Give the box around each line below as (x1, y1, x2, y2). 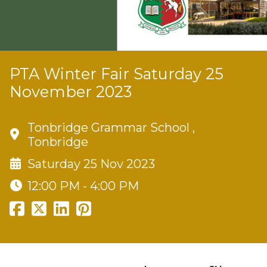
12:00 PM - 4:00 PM (27, 178, 139, 193)
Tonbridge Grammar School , (27, 120, 195, 135)
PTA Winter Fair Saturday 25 (10, 64, 223, 83)
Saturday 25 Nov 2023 (27, 156, 155, 171)
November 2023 (10, 82, 132, 101)
